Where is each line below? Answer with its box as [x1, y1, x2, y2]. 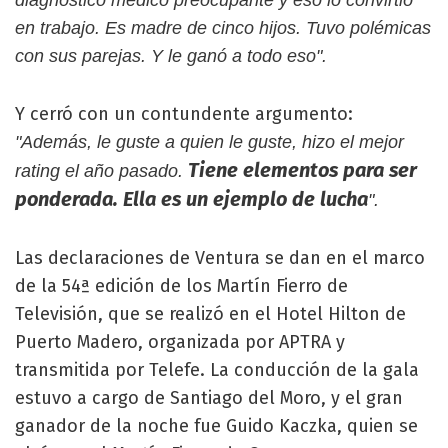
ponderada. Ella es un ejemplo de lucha [15, 187, 368, 211]
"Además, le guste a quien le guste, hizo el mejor [15, 132, 404, 152]
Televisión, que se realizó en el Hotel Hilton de [15, 303, 406, 325]
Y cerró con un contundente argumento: [15, 103, 353, 125]
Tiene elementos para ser [188, 158, 417, 182]
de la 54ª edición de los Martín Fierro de [15, 275, 348, 297]
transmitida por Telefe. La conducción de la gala [15, 359, 419, 381]
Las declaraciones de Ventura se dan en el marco [15, 247, 425, 269]
